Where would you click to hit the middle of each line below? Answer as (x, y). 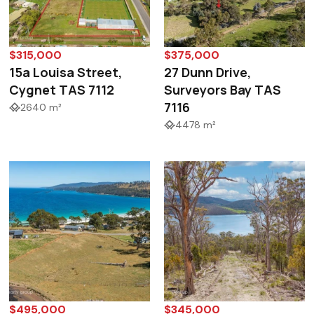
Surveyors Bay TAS (223, 90)
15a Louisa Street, (66, 73)
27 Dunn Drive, (208, 73)
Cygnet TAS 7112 (62, 90)
